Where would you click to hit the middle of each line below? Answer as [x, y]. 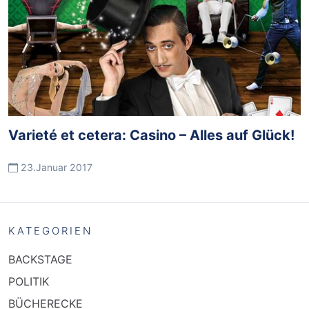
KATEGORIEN [50, 231]
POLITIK [29, 281]
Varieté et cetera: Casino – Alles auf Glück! [151, 135]
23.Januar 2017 [55, 167]
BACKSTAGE [40, 259]
